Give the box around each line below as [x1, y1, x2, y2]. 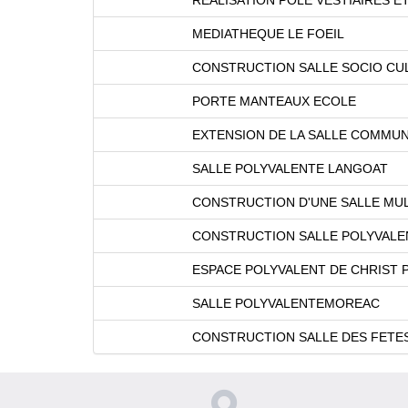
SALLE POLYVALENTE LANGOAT [192, 160, 388, 176]
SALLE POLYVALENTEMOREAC [192, 295, 380, 311]
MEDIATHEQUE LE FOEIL [192, 25, 344, 41]
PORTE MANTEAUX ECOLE [192, 93, 356, 108]
